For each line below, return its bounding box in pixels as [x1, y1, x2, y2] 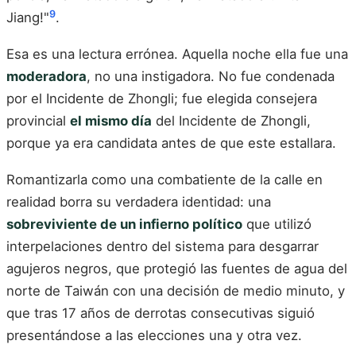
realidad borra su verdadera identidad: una [6, 193, 271, 210]
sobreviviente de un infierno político [6, 215, 242, 232]
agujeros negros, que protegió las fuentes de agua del [6, 260, 347, 277]
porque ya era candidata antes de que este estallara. [6, 135, 336, 152]
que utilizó [242, 215, 311, 232]
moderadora [6, 68, 87, 85]
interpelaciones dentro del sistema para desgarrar [6, 238, 319, 254]
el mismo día [70, 113, 152, 130]
